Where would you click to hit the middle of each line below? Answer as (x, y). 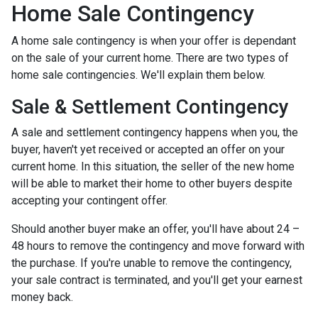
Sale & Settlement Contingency (150, 106)
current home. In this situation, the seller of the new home (153, 166)
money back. (42, 297)
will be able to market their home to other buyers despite (152, 183)
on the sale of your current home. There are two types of (150, 57)
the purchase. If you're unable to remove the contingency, (152, 263)
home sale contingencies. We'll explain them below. (138, 75)
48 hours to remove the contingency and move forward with (158, 246)
